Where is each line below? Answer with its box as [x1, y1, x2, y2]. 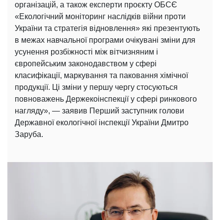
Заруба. [15, 130, 43, 138]
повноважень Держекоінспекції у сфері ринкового [15, 94, 197, 103]
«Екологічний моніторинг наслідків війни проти [15, 12, 186, 21]
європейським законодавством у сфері [15, 59, 157, 68]
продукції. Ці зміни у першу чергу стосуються [15, 82, 178, 91]
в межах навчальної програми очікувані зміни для [15, 35, 195, 44]
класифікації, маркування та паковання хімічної [15, 71, 188, 80]
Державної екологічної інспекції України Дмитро [15, 118, 189, 127]
